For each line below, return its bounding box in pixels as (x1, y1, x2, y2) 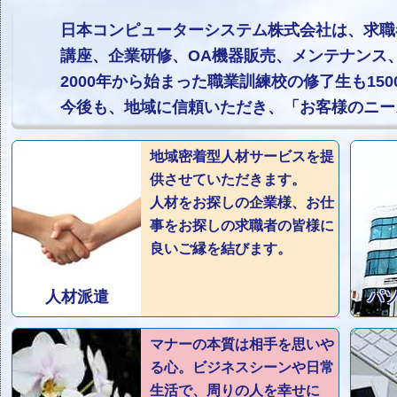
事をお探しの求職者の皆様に (150, 218, 334, 233)
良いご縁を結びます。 (150, 241, 292, 256)
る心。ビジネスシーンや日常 (150, 360, 334, 375)
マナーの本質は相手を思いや (150, 337, 334, 352)
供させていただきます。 (150, 172, 306, 187)
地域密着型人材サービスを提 (150, 149, 334, 164)
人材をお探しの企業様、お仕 (150, 195, 334, 210)
